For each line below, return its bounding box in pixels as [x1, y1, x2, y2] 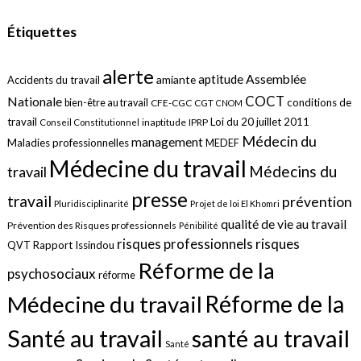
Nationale [6, 93, 62, 109]
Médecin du [241, 131, 317, 150]
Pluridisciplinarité [53, 197, 129, 209]
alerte [102, 64, 154, 88]
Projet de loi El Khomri [189, 197, 280, 209]
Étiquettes [6, 23, 77, 41]
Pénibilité [178, 219, 218, 230]
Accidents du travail [6, 73, 100, 86]
